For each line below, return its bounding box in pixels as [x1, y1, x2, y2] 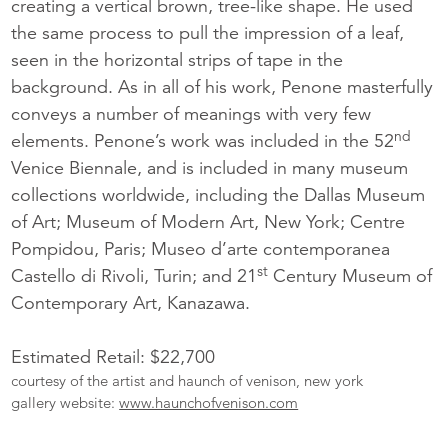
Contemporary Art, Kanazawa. [11, 291, 251, 315]
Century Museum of [268, 264, 433, 288]
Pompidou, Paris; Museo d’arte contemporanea [11, 237, 391, 261]
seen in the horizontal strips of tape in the [11, 48, 344, 72]
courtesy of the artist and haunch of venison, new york [11, 371, 364, 391]
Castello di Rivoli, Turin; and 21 [11, 264, 258, 288]
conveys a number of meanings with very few [11, 102, 372, 126]
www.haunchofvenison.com [119, 393, 299, 413]
